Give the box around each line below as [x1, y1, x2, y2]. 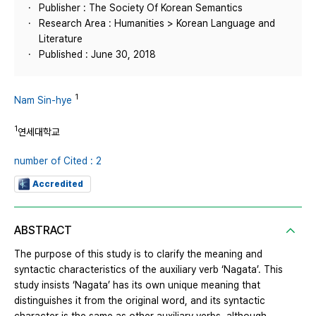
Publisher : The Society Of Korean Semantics [39, 2, 243, 13]
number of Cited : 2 [14, 155, 102, 167]
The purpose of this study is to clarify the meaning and [14, 248, 262, 260]
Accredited [32, 179, 83, 190]
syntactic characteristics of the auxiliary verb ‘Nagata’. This [14, 264, 283, 276]
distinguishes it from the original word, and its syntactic [14, 295, 265, 307]
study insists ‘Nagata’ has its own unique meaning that [14, 279, 260, 291]
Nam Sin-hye [14, 94, 72, 106]
